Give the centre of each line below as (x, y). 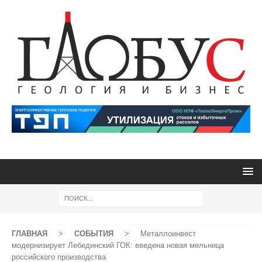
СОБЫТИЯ (94, 234)
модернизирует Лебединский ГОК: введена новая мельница (118, 245)
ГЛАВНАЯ (30, 234)
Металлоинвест (168, 234)
